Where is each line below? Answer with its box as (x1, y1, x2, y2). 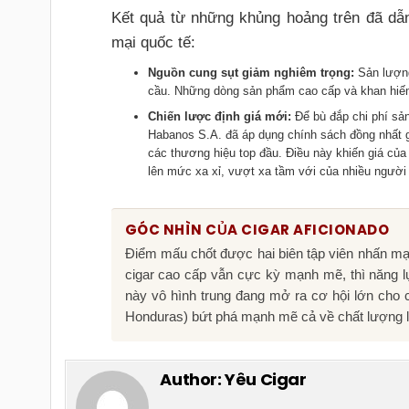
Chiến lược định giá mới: (147, 109, 291, 123)
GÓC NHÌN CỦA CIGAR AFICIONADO (124, 219, 390, 239)
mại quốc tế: (110, 33, 195, 51)
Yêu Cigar (225, 367, 307, 391)
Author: (160, 367, 225, 391)
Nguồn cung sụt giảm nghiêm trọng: (147, 65, 354, 79)
